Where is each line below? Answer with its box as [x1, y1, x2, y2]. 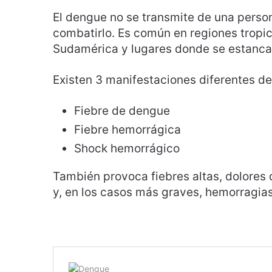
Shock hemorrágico [74, 141, 180, 155]
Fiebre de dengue [74, 103, 170, 118]
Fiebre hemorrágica [74, 122, 181, 137]
